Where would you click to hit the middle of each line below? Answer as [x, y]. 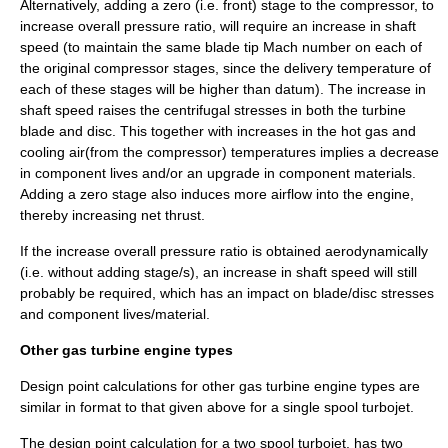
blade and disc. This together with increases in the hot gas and [218, 131]
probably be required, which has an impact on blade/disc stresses [227, 293]
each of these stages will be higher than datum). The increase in [223, 89]
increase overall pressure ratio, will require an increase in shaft [218, 26]
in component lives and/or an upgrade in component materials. [218, 173]
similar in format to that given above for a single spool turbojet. [217, 407]
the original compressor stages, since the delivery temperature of [225, 68]
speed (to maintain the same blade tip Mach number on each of [221, 47]
